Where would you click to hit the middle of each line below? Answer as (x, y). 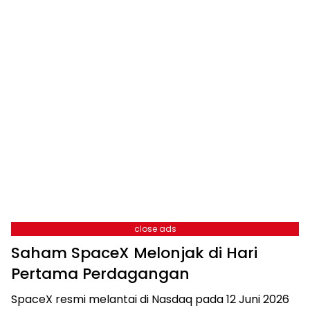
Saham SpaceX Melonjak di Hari (134, 253)
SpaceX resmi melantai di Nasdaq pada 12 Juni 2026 (150, 299)
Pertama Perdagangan (100, 273)
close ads (155, 228)
